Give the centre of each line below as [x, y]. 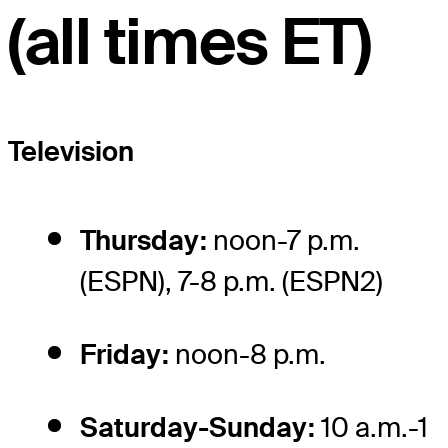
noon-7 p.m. [283, 240]
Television [71, 151]
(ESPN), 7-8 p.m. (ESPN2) [231, 281]
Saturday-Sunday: [197, 427]
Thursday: [143, 240]
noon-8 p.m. [250, 354]
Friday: [127, 354]
